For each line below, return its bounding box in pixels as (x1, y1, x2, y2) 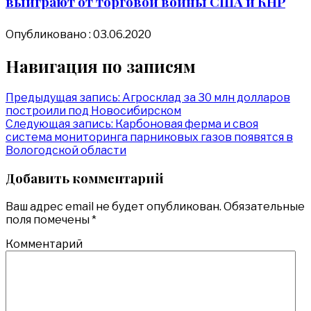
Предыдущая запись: (6, 90, 120, 104)
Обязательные (221, 200, 305, 214)
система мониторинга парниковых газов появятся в (6, 130, 293, 144)
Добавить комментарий (6, 169, 164, 187)
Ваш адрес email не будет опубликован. (6, 200, 221, 214)
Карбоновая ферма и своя (115, 117, 258, 131)
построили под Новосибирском (6, 103, 181, 117)
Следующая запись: (6, 117, 113, 131)
